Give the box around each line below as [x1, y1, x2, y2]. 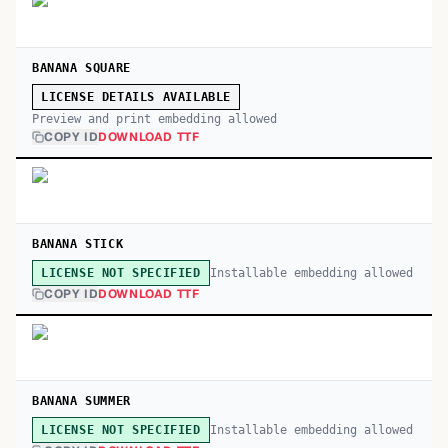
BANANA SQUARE [32, 61, 131, 75]
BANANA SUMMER [32, 394, 131, 408]
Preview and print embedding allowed [32, 112, 277, 126]
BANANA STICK [32, 237, 124, 251]
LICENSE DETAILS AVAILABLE [41, 90, 231, 104]
